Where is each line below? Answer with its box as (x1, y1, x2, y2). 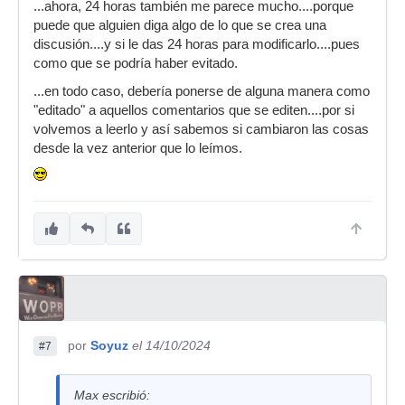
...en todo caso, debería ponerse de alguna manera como (33, 84, 370, 99)
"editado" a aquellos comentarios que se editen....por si (33, 103, 354, 118)
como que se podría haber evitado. (33, 56, 238, 71)
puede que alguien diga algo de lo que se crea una (33, 18, 326, 33)
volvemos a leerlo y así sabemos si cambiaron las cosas (33, 122, 369, 137)
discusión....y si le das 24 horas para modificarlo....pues (33, 37, 360, 52)
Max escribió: (74, 388, 150, 402)
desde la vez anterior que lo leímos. (33, 141, 242, 155)
